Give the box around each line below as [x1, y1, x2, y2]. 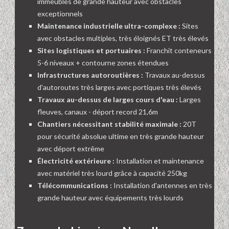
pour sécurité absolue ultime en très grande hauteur [37, 132, 204, 141]
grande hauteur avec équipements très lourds [37, 193, 184, 202]
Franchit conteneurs [145, 46, 212, 55]
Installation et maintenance [114, 156, 204, 166]
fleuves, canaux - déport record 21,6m [37, 107, 158, 117]
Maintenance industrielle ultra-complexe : [37, 21, 180, 31]
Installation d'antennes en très [112, 181, 212, 190]
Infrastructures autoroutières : [37, 71, 143, 80]
